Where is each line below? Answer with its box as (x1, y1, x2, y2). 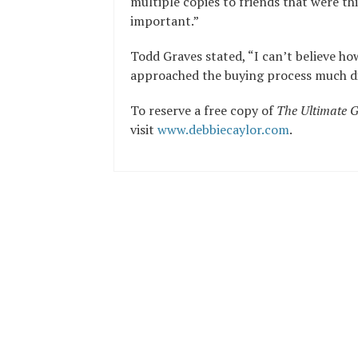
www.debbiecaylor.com (157, 121, 289, 138)
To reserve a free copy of (130, 101, 276, 119)
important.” (130, 12, 199, 30)
